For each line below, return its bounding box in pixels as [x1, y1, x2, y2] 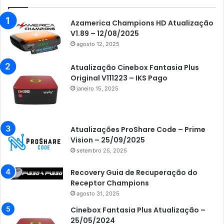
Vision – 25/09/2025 [70, 134, 145, 145]
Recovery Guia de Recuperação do [70, 167, 197, 178]
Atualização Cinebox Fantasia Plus [70, 62, 199, 72]
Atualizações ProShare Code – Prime [70, 124, 205, 134]
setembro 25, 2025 [76, 146, 127, 154]
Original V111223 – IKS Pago [70, 72, 167, 83]
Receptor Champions [70, 178, 149, 188]
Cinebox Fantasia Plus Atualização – [70, 205, 205, 215]
